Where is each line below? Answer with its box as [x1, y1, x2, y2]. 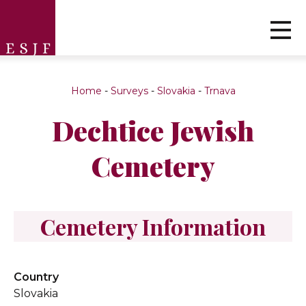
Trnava [204, 85, 236, 97]
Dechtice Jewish [52, 112, 254, 148]
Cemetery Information [40, 212, 266, 241]
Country [14, 270, 59, 283]
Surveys [110, 85, 148, 97]
